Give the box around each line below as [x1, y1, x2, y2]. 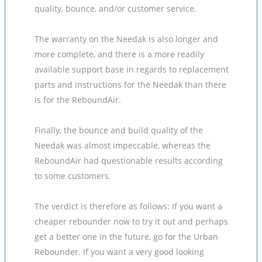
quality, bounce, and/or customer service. [35, 3, 196, 14]
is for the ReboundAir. [35, 94, 121, 105]
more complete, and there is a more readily [35, 49, 204, 60]
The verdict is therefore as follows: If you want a [35, 201, 222, 212]
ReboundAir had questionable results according [35, 155, 223, 166]
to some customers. [35, 170, 111, 181]
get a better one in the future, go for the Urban [35, 231, 218, 242]
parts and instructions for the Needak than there [35, 79, 226, 90]
